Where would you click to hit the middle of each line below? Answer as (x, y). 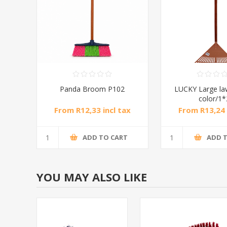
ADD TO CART (105, 138)
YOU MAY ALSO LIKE (92, 177)
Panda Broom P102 (92, 89)
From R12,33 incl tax (92, 110)
